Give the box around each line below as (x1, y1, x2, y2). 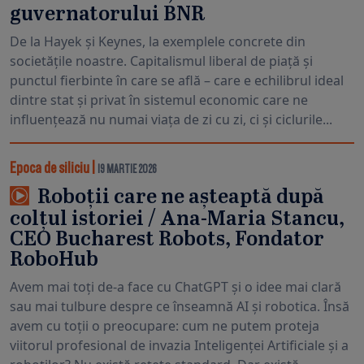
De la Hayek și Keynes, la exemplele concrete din (10, 32, 305, 50)
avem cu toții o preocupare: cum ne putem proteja (10, 316, 319, 335)
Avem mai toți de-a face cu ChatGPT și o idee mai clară (10, 277, 341, 296)
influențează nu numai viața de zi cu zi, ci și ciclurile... (10, 110, 332, 128)
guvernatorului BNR (10, 3, 205, 25)
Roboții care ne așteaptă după (33, 186, 324, 208)
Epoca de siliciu (10, 159, 89, 170)
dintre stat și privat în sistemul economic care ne (10, 90, 308, 109)
